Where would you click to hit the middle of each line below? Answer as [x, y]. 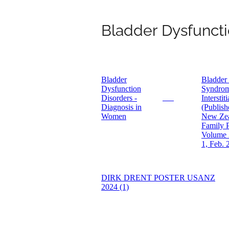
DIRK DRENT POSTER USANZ [158, 178]
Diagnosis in [121, 107]
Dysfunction [121, 89]
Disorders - [119, 98]
